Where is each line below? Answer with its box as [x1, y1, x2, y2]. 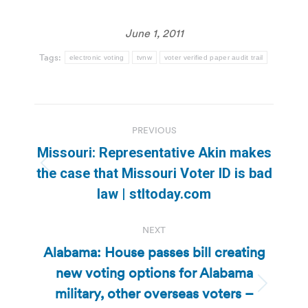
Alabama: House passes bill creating [43, 243, 265, 261]
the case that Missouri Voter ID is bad [36, 164, 272, 181]
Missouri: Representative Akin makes [36, 144, 272, 161]
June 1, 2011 [124, 25, 184, 40]
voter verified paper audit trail [164, 53, 263, 61]
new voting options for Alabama [55, 263, 253, 282]
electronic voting [69, 53, 124, 61]
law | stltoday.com [97, 185, 211, 202]
